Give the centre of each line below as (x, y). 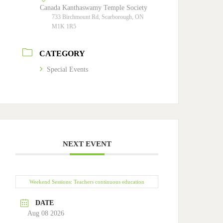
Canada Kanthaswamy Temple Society (94, 8)
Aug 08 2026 (46, 214)
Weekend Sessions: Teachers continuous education (87, 182)
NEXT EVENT (87, 144)
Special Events (68, 70)
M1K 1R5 (64, 27)
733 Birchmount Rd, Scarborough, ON (98, 17)
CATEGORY (62, 54)
